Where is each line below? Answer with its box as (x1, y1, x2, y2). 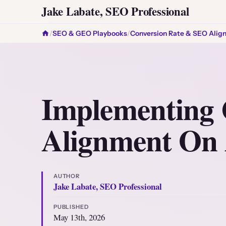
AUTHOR (53, 173, 80, 180)
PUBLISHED (53, 203, 89, 211)
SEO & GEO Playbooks (52, 29, 127, 37)
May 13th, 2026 (53, 211, 105, 223)
